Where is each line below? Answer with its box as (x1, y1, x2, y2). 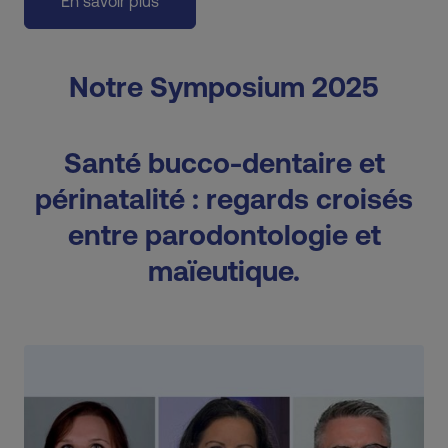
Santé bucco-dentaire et (63, 147, 385, 180)
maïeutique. (148, 255, 300, 288)
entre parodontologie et (67, 219, 381, 252)
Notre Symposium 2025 (69, 71, 379, 104)
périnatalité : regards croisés (35, 183, 413, 216)
